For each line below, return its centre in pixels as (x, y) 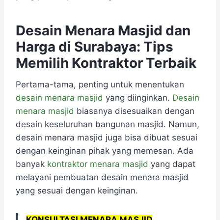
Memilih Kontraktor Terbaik (106, 63)
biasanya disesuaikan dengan (134, 111)
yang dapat (172, 164)
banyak (31, 164)
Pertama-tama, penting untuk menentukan (100, 85)
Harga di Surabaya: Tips (95, 47)
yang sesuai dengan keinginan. (77, 191)
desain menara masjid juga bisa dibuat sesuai (107, 138)
